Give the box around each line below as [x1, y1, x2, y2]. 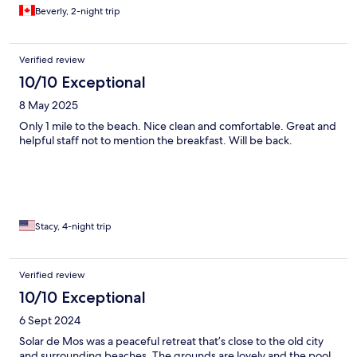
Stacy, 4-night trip [35, 220, 112, 233]
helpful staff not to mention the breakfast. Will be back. [19, 133, 292, 148]
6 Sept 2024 [19, 313, 80, 328]
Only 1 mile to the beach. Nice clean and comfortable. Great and [19, 119, 336, 134]
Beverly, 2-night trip [35, 5, 120, 18]
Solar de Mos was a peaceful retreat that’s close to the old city [19, 334, 324, 349]
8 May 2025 [19, 98, 78, 113]
